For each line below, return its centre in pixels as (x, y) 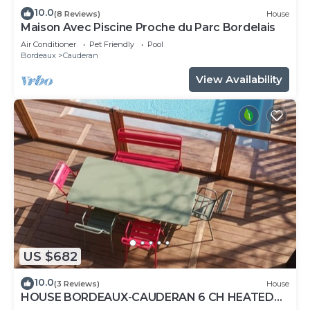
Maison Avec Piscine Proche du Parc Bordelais (148, 28)
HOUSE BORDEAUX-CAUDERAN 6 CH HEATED (147, 298)
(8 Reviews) (77, 13)
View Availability (239, 80)
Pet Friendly (112, 45)
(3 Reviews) (77, 283)
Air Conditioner (48, 45)
